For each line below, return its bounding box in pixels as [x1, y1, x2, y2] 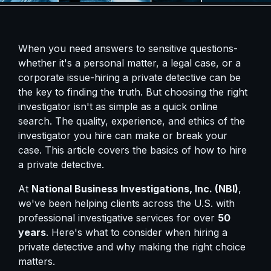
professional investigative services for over [18, 212, 218, 224]
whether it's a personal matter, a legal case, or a [18, 57, 241, 69]
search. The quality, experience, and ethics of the [18, 115, 245, 127]
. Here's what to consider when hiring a [46, 226, 227, 238]
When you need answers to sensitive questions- [18, 42, 238, 54]
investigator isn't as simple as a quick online [18, 100, 218, 113]
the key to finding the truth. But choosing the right [18, 86, 247, 98]
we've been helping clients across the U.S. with [18, 197, 235, 209]
